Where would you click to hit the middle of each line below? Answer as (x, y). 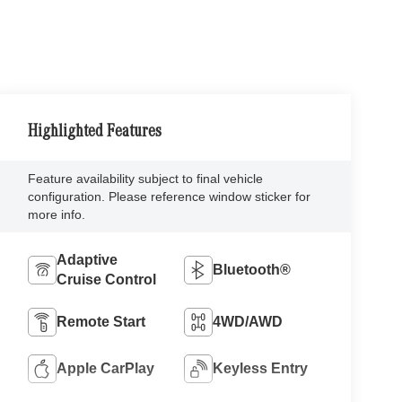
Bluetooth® (252, 269)
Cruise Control (107, 279)
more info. (57, 214)
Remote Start (101, 321)
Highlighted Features (95, 132)
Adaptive (87, 259)
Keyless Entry (261, 368)
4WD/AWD (248, 321)
